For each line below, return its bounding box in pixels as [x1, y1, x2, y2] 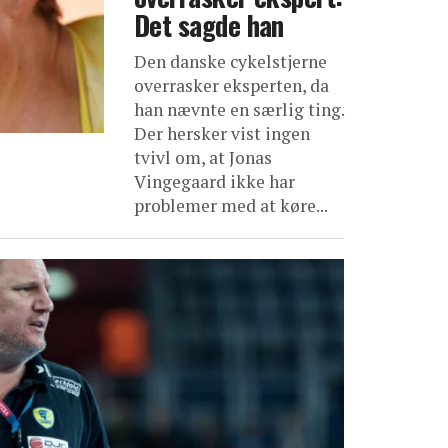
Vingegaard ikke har [134, 170, 295, 193]
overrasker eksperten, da [134, 74, 329, 97]
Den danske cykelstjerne [134, 50, 327, 73]
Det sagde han [134, 5, 284, 45]
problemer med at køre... [134, 194, 328, 217]
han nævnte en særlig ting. [134, 98, 344, 121]
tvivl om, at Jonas [134, 146, 272, 169]
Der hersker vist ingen [134, 122, 310, 145]
